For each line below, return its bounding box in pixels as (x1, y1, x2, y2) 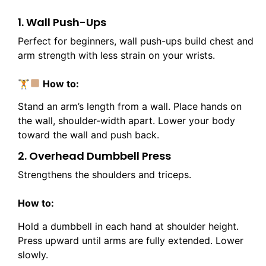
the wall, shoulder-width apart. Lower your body (18, 115, 235, 127)
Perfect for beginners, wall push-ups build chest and (18, 34, 254, 47)
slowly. (18, 248, 48, 261)
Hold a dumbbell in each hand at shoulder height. (18, 220, 239, 232)
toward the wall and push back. (18, 129, 159, 141)
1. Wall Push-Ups (18, 14, 106, 30)
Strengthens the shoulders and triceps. (18, 169, 191, 181)
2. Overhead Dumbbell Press (18, 148, 171, 164)
